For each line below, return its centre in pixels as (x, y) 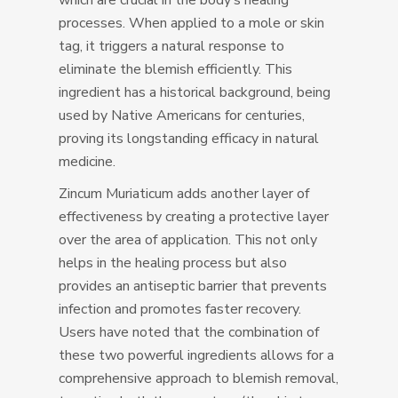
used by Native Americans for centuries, (182, 116)
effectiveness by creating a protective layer (194, 217)
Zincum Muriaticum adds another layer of (184, 194)
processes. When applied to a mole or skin (192, 24)
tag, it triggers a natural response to (172, 47)
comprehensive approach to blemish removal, (199, 379)
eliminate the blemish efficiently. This (176, 70)
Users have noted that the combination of (189, 333)
